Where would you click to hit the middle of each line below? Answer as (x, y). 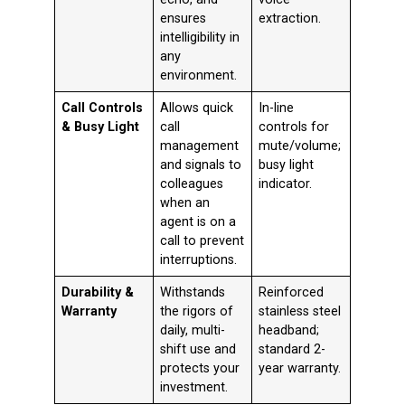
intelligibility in (200, 38)
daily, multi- (193, 331)
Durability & (98, 293)
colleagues (192, 184)
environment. (199, 76)
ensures (184, 19)
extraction (289, 19)
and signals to (201, 165)
